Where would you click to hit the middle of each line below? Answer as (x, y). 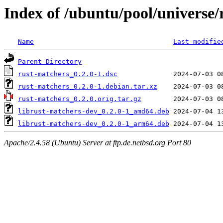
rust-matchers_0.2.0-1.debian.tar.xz (88, 87)
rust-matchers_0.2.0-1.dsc (68, 74)
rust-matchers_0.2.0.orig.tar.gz (80, 99)
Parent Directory (50, 62)
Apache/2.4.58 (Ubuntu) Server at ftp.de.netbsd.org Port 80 (98, 142)
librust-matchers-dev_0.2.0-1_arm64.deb (94, 124)
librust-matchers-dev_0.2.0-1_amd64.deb (94, 111)
